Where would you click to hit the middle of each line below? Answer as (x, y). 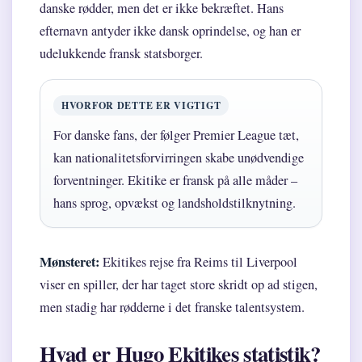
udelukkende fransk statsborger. (121, 54)
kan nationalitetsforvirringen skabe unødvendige (179, 158)
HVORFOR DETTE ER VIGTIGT (141, 106)
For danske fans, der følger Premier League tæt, (176, 135)
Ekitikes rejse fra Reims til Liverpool (198, 262)
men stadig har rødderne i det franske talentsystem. (172, 307)
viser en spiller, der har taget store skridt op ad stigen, (179, 285)
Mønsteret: (69, 262)
